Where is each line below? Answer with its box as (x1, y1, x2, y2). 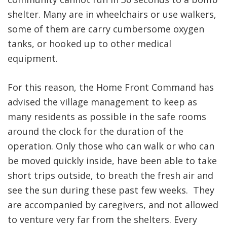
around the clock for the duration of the (8, 125, 183, 138)
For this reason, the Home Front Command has (8, 81, 214, 94)
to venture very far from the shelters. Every (8, 213, 197, 226)
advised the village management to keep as (8, 96, 197, 108)
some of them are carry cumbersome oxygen (8, 23, 204, 35)
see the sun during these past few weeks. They (8, 184, 214, 197)
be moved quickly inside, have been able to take (8, 155, 217, 167)
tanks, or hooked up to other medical (8, 37, 171, 50)
